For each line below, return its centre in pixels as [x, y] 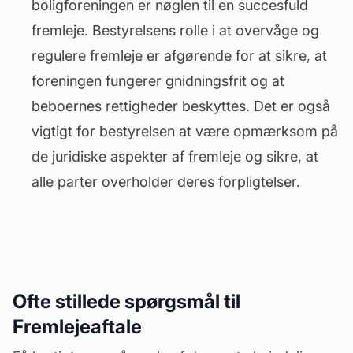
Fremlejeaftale [77, 327]
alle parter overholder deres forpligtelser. [166, 182]
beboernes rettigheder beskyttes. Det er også [181, 106]
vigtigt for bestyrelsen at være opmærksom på [185, 131]
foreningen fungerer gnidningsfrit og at [158, 81]
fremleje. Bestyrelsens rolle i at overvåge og [175, 30]
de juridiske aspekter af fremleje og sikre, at [175, 156]
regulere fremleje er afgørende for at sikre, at [179, 56]
